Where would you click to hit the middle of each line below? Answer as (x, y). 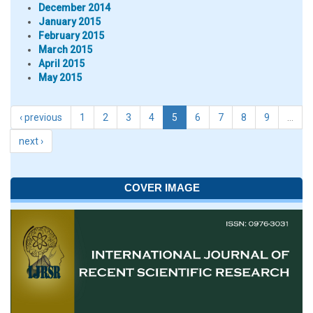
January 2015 (70, 22)
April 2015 (61, 64)
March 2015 (65, 50)
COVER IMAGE (162, 188)
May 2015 (60, 78)
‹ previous (41, 117)
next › (31, 141)
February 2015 (71, 36)
